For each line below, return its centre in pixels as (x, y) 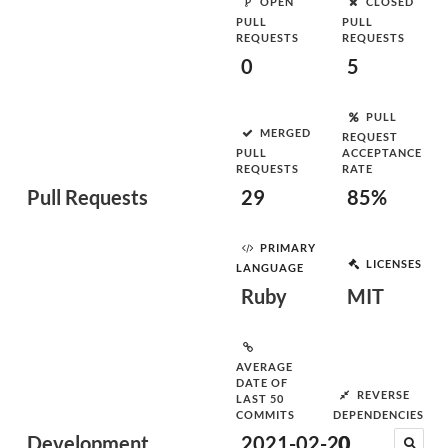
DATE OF (262, 382)
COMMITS (265, 414)
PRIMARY (288, 247)
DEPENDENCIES (378, 414)
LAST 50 (260, 398)
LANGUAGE (270, 267)
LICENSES (394, 263)
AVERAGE (264, 366)
